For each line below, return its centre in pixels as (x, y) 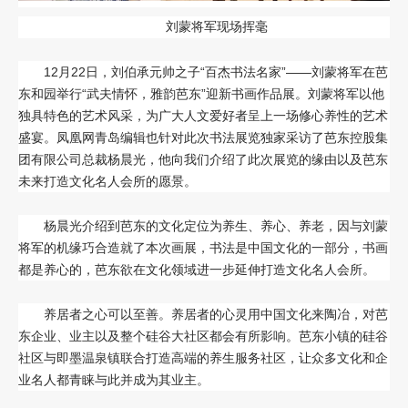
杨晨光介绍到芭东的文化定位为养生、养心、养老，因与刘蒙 (216, 226)
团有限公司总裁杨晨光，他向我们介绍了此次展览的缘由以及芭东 (203, 160)
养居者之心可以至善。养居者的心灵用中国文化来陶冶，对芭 (216, 315)
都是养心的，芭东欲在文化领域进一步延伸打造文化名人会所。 (197, 270)
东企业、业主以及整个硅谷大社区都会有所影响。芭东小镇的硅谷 (203, 337)
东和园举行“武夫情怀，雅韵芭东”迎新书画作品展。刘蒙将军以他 (201, 94)
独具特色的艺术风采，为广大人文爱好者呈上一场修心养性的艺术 (203, 116)
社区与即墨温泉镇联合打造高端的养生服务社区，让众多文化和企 (203, 358)
